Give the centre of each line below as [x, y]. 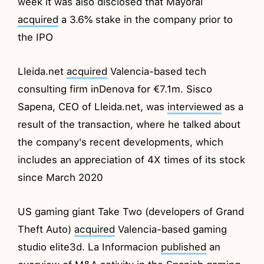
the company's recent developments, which [121, 142]
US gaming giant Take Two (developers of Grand [131, 211]
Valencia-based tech [157, 71]
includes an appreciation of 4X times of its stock [132, 159]
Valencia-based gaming [171, 229]
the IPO [36, 37]
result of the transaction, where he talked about [129, 124]
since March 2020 [61, 177]
